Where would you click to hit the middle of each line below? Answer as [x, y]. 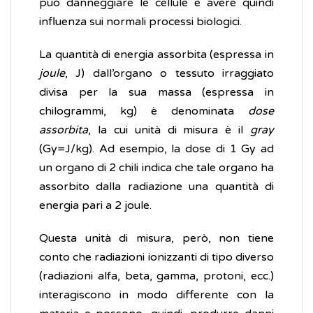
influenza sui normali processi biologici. [140, 22]
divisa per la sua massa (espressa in [156, 93]
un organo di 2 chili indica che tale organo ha [156, 168]
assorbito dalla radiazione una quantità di [156, 187]
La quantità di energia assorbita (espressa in [156, 55]
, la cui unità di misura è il [169, 130]
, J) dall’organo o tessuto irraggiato [169, 74]
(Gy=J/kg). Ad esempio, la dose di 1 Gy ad [156, 149]
